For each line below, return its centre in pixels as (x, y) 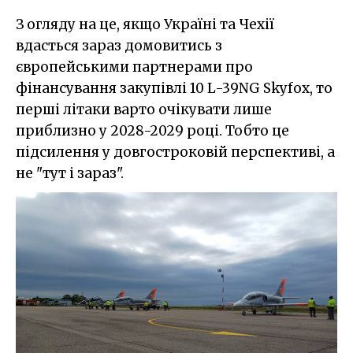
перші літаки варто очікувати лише (144, 109)
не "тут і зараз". (70, 173)
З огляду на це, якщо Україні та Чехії (145, 24)
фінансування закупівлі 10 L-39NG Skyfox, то (174, 88)
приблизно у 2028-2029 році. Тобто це (152, 130)
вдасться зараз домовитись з (119, 45)
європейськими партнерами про (134, 67)
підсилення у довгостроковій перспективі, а (175, 152)
